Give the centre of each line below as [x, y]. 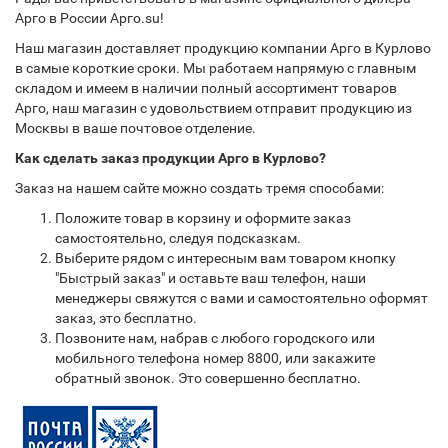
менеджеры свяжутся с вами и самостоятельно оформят [241, 298]
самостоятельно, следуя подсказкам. [178, 238]
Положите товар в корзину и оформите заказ [203, 218]
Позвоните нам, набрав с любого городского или [215, 338]
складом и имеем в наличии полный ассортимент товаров [206, 88]
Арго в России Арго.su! [89, 18]
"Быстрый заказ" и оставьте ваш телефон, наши [210, 278]
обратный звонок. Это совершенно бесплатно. [208, 378]
